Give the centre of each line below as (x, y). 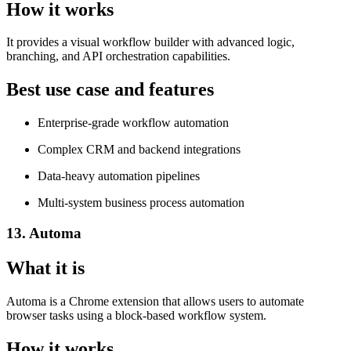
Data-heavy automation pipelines (119, 176)
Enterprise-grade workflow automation (133, 123)
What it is (45, 268)
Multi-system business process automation (141, 203)
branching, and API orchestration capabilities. (118, 56)
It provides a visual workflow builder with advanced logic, (150, 42)
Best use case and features (110, 90)
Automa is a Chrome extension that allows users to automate (155, 301)
